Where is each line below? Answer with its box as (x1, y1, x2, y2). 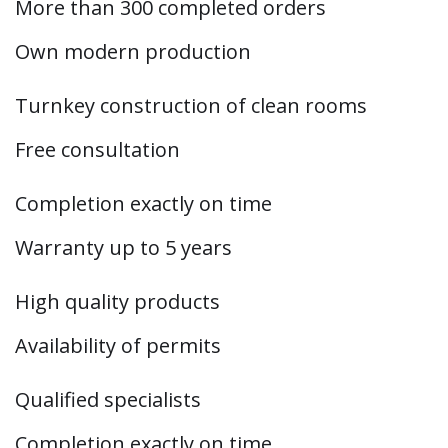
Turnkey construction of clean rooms (15, 92, 367, 120)
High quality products (15, 288, 220, 316)
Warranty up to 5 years (15, 234, 232, 262)
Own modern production (15, 38, 251, 66)
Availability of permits (15, 332, 221, 360)
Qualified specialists (15, 386, 201, 414)
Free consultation (15, 136, 180, 164)
